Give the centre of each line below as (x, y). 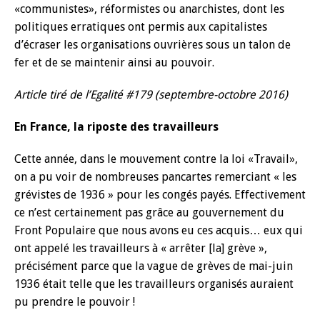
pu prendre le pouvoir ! (75, 302)
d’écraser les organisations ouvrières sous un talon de (152, 45)
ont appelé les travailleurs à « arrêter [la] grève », (141, 248)
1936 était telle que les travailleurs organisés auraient (154, 284)
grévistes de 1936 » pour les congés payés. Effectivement (160, 195)
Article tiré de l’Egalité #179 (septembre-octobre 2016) (151, 95)
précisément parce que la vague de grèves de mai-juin (154, 266)
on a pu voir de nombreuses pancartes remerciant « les (155, 177)
